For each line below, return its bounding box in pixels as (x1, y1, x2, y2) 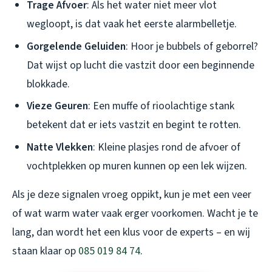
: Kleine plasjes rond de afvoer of (93, 140, 240, 155)
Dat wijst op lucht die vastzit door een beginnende (27, 57, 254, 73)
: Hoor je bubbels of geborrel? (126, 38, 258, 54)
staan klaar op (12, 243, 78, 259)
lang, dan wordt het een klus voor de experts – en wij (12, 225, 250, 240)
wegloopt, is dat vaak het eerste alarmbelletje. (27, 16, 237, 32)
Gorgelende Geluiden (27, 38, 126, 54)
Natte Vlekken (27, 140, 93, 155)
